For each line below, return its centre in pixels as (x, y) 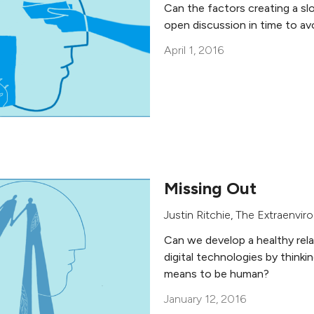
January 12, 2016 (205, 299)
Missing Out (210, 188)
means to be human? (217, 274)
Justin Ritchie (197, 215)
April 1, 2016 (194, 50)
